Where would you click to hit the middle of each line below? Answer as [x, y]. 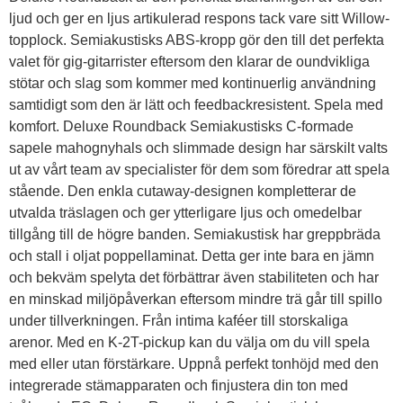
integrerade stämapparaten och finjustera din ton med [179, 386]
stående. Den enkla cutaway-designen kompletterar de [183, 192]
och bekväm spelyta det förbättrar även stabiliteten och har [194, 278]
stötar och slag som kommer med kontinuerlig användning [193, 84]
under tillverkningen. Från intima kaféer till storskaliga [179, 321]
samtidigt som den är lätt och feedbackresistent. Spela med [196, 105]
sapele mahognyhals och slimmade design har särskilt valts [198, 148]
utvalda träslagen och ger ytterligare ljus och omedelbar [185, 213]
